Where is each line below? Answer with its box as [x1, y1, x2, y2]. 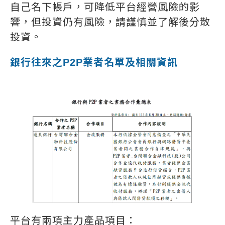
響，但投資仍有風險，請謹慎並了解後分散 [10, 16, 210, 28]
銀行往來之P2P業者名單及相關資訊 [10, 56, 178, 68]
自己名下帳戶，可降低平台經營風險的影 [10, 1, 200, 13]
